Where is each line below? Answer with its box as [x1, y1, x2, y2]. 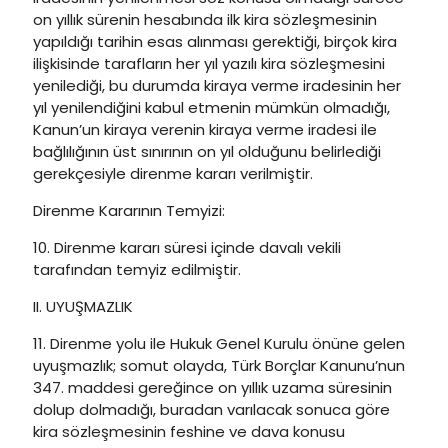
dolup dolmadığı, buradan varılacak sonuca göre [33, 399, 390, 420]
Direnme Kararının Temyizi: [33, 200, 225, 221]
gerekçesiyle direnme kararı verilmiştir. [33, 163, 313, 184]
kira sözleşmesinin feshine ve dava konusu [33, 421, 345, 442]
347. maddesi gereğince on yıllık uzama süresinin [33, 377, 392, 398]
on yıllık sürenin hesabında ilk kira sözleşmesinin [33, 9, 377, 30]
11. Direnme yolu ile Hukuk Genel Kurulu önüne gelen [33, 333, 405, 354]
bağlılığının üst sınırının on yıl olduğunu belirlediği [33, 141, 381, 162]
